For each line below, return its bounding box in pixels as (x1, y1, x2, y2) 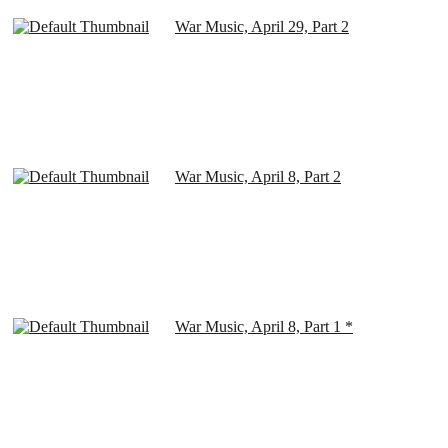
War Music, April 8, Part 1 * (175, 318, 353, 336)
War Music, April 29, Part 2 (175, 18, 349, 36)
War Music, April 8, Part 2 (175, 168, 341, 186)
